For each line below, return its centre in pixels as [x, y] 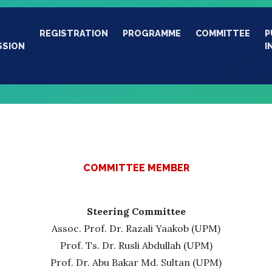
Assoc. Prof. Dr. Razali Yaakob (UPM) [136, 228]
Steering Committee [136, 211]
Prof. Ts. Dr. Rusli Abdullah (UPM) [136, 245]
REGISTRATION [74, 33]
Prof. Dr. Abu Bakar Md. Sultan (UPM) [136, 262]
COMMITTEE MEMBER [136, 168]
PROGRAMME [152, 33]
